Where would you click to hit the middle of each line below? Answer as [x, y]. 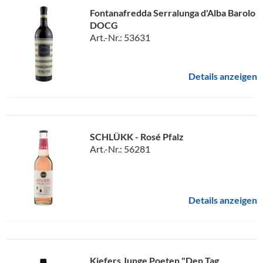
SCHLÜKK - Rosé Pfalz [137, 136]
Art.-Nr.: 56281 [120, 149]
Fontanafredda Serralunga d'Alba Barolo [173, 12]
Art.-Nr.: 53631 [120, 37]
